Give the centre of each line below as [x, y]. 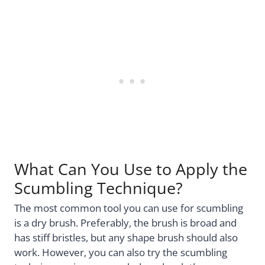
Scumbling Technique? [98, 188]
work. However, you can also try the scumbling [121, 253]
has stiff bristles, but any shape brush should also [126, 238]
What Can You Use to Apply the [131, 169]
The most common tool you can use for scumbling [129, 208]
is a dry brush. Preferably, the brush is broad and [125, 223]
